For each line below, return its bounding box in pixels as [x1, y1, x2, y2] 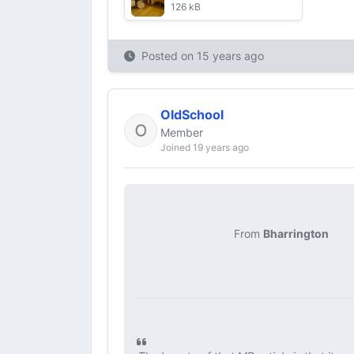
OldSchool [160, 107, 224, 122]
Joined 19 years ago [160, 141, 249, 153]
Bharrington [262, 227, 329, 240]
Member [160, 126, 203, 139]
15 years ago [197, 49, 264, 62]
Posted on [141, 49, 197, 62]
